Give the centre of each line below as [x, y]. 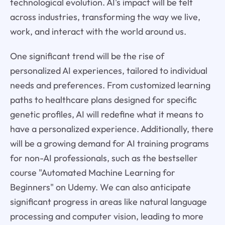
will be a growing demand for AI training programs [109, 144]
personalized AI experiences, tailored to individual [108, 71]
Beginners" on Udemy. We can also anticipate [100, 187]
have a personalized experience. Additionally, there [111, 129]
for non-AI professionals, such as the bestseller [104, 158]
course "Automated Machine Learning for [92, 173]
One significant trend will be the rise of [87, 56]
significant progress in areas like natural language [108, 202]
